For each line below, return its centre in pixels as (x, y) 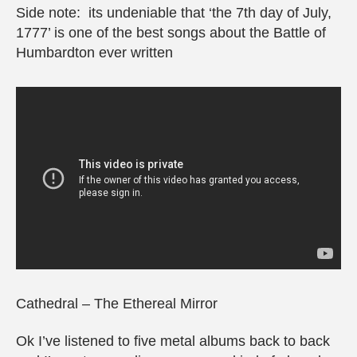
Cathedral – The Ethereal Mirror (117, 303)
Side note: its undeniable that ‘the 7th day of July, (174, 13)
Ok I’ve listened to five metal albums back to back (173, 341)
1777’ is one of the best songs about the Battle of (171, 33)
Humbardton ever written (94, 53)
